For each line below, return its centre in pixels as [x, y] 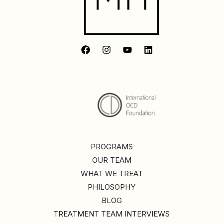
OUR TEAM [111, 160]
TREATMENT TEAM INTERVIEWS [111, 214]
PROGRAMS [111, 147]
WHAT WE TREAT [111, 174]
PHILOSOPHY [111, 187]
